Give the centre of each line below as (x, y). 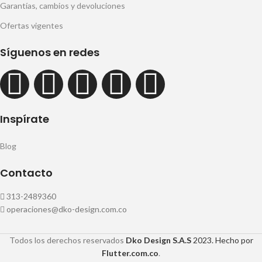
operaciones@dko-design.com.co (67, 209)
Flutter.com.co (130, 253)
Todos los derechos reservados (67, 240)
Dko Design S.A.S (158, 240)
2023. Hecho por (222, 240)
